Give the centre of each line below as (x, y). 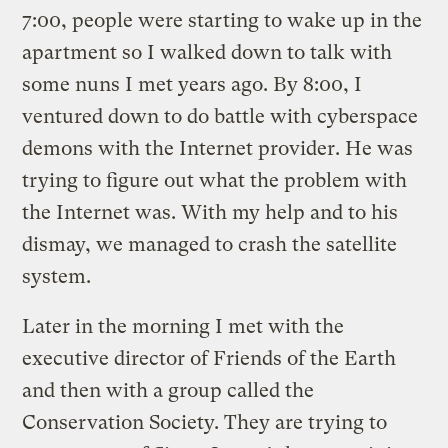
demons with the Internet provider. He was (218, 148)
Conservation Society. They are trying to (205, 422)
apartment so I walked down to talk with (207, 52)
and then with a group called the (168, 390)
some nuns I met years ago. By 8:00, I (192, 84)
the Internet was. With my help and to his (210, 212)
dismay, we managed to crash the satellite (210, 244)
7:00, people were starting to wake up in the (222, 20)
